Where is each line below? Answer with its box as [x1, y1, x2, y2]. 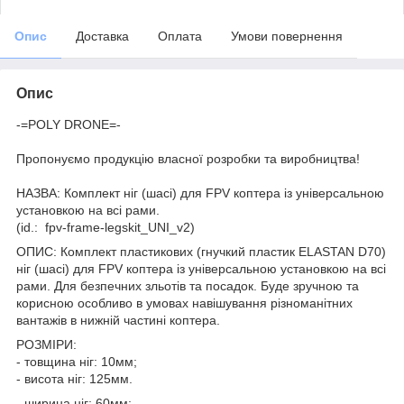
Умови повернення [231, 28, 343, 43]
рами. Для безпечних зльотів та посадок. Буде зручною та [16, 278, 359, 293]
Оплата [158, 28, 202, 43]
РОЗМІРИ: [16, 336, 77, 352]
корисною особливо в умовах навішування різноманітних [16, 295, 353, 310]
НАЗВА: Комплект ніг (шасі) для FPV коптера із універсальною [16, 185, 384, 200]
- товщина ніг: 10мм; [16, 353, 137, 369]
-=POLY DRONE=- [16, 116, 121, 132]
